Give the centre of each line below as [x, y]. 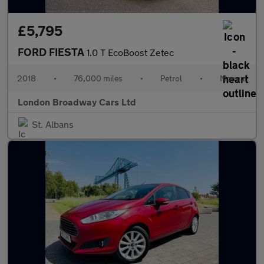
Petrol [171, 78]
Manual [233, 78]
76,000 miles [98, 78]
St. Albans [53, 124]
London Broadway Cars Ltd [77, 102]
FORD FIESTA [52, 52]
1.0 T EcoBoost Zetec [130, 52]
